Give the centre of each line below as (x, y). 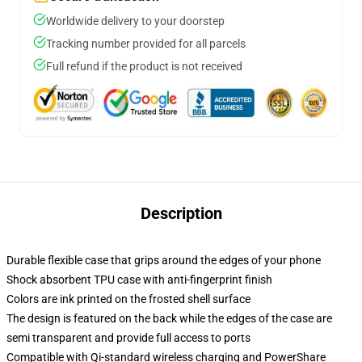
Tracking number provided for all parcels (146, 44)
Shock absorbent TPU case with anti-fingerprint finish (139, 280)
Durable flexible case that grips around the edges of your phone (164, 260)
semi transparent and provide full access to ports (128, 338)
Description (181, 213)
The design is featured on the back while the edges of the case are (169, 318)
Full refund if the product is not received (144, 66)
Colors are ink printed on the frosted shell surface (128, 299)
